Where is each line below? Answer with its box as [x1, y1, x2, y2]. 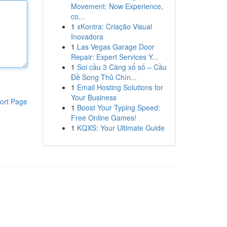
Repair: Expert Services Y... [70, 52, 158, 62]
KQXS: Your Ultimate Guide [77, 123, 165, 133]
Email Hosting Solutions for [77, 82, 163, 92]
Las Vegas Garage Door [77, 42, 155, 52]
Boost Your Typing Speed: [77, 102, 160, 112]
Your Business [70, 92, 117, 102]
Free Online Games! [70, 112, 136, 123]
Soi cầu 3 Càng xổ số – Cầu [77, 62, 167, 72]
